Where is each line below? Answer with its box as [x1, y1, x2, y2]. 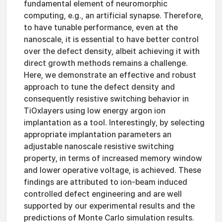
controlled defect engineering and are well [24, 189, 182, 199]
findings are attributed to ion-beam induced [24, 177, 187, 187]
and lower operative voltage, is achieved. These [24, 166, 201, 175]
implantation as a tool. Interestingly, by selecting [24, 118, 205, 127]
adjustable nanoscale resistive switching [24, 142, 174, 151]
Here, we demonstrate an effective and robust [24, 70, 196, 80]
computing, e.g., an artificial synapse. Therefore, [24, 11, 203, 20]
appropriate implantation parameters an [24, 130, 171, 139]
